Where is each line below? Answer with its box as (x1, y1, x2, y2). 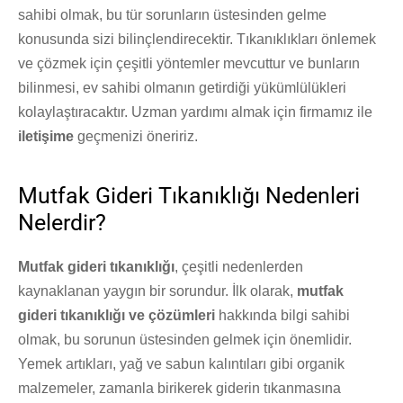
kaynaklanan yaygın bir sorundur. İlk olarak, (18, 282, 297, 299)
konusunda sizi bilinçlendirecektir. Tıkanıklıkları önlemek (18, 31, 376, 47)
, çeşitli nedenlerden (175, 258, 303, 274)
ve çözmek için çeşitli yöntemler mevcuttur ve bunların (18, 56, 360, 71)
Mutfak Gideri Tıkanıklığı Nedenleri (18, 182, 360, 209)
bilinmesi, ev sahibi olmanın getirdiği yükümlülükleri (18, 80, 346, 95)
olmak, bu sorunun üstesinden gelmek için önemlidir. (18, 331, 352, 347)
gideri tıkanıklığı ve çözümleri (18, 307, 215, 323)
